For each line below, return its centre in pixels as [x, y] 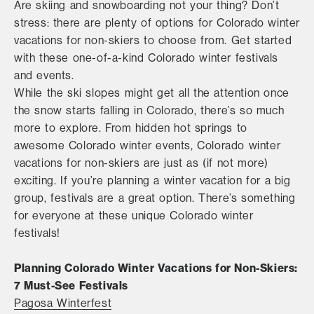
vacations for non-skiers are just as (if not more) [142, 163]
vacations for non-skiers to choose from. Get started [153, 40]
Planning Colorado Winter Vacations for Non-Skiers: [156, 267]
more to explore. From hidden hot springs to [131, 128]
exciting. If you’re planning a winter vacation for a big [152, 180]
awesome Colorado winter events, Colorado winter [148, 145]
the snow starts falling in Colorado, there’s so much [149, 110]
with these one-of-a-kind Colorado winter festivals [146, 57]
